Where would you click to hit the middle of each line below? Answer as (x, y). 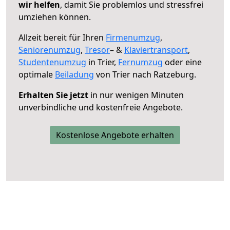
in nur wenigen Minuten (136, 95)
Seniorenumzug (50, 50)
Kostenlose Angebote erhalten (115, 135)
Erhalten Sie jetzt (53, 95)
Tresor (97, 50)
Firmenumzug (133, 37)
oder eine (182, 62)
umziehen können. (55, 17)
